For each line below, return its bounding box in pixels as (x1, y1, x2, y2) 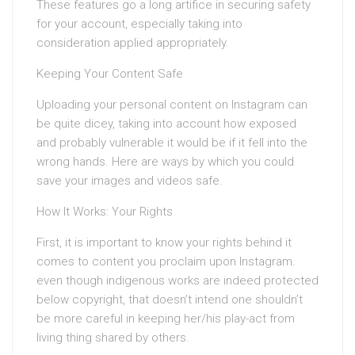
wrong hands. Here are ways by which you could (36, 155, 294, 169)
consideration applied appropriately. (36, 36, 229, 50)
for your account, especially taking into (36, 17, 242, 31)
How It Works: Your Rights (36, 204, 173, 219)
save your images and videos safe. (36, 174, 223, 188)
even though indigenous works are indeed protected (36, 273, 319, 288)
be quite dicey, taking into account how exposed (36, 116, 296, 131)
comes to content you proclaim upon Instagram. (36, 254, 296, 269)
